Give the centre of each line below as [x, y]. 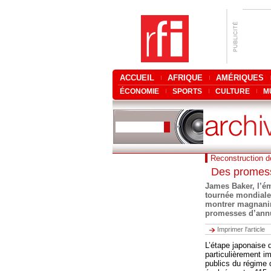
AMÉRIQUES [240, 78]
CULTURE [233, 91]
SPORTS [187, 91]
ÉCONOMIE [139, 91]
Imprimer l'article [241, 229]
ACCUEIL [137, 78]
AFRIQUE [185, 78]
